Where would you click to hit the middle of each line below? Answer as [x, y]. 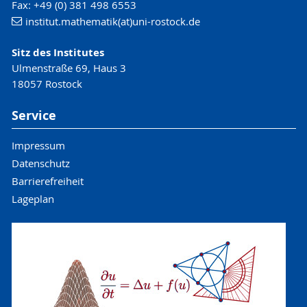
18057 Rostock [47, 83]
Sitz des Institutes [58, 52]
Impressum [38, 146]
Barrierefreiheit [47, 181]
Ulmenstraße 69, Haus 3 [69, 67]
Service [34, 115]
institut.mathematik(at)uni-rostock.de [113, 21]
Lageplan [33, 199]
